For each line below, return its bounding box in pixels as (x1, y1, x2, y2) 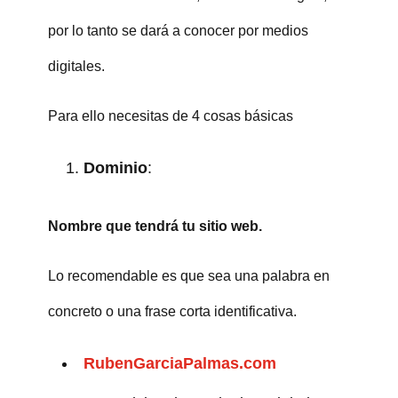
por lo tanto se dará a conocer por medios (47, 22, 308, 38)
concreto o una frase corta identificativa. (47, 303, 297, 319)
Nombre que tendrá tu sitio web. (47, 218, 262, 234)
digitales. (47, 58, 105, 74)
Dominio (83, 158, 147, 177)
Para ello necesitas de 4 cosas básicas (47, 107, 293, 123)
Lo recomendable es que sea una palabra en (47, 267, 330, 283)
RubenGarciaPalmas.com (83, 354, 276, 372)
